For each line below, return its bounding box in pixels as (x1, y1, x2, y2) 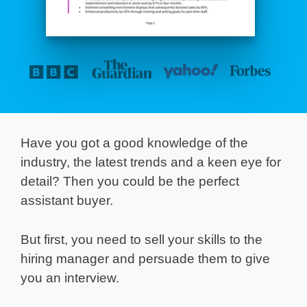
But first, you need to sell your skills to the (21, 232, 262, 247)
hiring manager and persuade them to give (21, 251, 270, 266)
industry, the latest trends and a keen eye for (21, 155, 281, 170)
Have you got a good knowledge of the (21, 136, 248, 151)
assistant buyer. (21, 193, 113, 208)
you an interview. (21, 270, 119, 285)
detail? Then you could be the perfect (21, 174, 239, 189)
